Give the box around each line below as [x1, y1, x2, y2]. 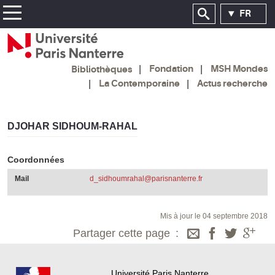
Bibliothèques [71, 63, 132, 75]
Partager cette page [73, 227, 171, 239]
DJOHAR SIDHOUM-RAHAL [7, 120, 137, 131]
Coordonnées [7, 154, 64, 165]
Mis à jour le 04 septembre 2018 [160, 211, 268, 220]
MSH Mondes [211, 63, 268, 75]
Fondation [149, 63, 193, 75]
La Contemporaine [99, 77, 180, 89]
